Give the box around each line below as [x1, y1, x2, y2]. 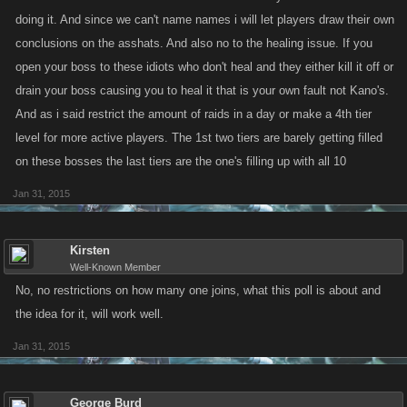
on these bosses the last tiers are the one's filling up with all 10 [15, 154, 346, 168]
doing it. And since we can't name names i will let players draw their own [15, 13, 394, 26]
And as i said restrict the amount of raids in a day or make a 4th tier [15, 107, 372, 121]
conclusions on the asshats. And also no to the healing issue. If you [15, 36, 372, 50]
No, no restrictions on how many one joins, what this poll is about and [15, 283, 381, 297]
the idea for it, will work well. [15, 307, 164, 321]
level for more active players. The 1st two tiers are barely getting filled [15, 131, 382, 144]
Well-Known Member [70, 262, 161, 273]
